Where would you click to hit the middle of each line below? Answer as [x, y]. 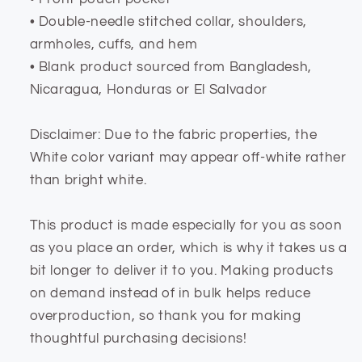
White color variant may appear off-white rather [188, 157]
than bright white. [88, 179]
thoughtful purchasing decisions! [138, 338]
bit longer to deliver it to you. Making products [181, 270]
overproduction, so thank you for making [165, 315]
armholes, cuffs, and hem [114, 44]
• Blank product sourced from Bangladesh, [170, 66]
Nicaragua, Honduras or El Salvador [148, 89]
